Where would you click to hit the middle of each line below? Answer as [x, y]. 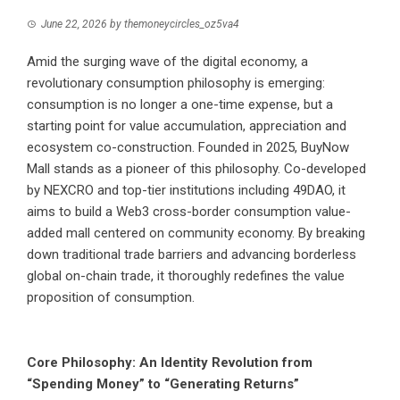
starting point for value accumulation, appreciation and [187, 126]
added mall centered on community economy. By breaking [196, 233]
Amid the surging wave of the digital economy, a [167, 62]
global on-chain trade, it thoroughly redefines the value [186, 276]
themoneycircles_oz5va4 [182, 25]
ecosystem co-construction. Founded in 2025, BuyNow [188, 148]
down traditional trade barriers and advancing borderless [192, 255]
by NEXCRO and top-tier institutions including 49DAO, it [186, 191]
